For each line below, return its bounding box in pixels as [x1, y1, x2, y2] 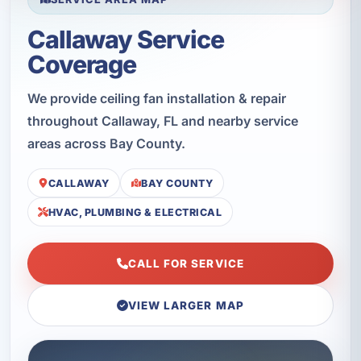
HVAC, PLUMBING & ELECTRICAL [48, 205, 222, 218]
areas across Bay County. [27, 135, 185, 151]
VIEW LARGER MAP [127, 299, 244, 313]
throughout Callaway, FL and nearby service [27, 112, 298, 129]
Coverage [27, 49, 137, 79]
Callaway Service [27, 24, 224, 54]
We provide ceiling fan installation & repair [27, 89, 286, 106]
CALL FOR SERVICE [127, 257, 244, 271]
